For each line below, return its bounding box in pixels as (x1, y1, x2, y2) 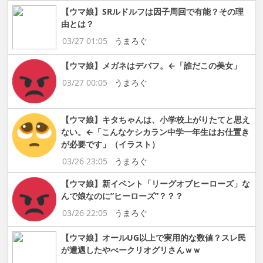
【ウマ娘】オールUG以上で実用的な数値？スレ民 (61, 231, 246, 243)
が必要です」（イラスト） (61, 138, 160, 150)
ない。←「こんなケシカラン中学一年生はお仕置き (61, 126, 249, 137)
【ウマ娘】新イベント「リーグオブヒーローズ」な (61, 177, 250, 189)
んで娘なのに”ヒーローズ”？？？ (61, 190, 183, 201)
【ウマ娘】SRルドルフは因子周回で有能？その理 (61, 5, 244, 17)
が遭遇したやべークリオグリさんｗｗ (61, 244, 201, 255)
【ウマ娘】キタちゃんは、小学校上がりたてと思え (61, 113, 250, 125)
